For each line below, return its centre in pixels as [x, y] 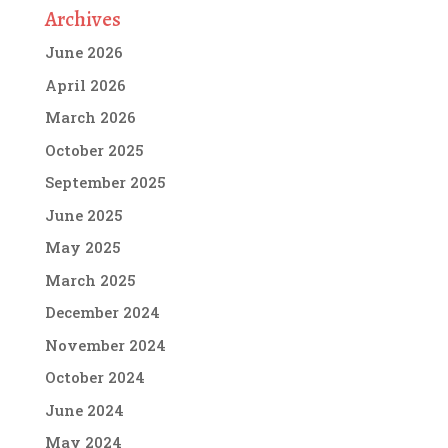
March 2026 [90, 117]
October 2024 [94, 377]
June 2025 [83, 214]
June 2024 [84, 409]
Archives [82, 19]
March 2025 [90, 279]
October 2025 [94, 149]
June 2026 [83, 52]
